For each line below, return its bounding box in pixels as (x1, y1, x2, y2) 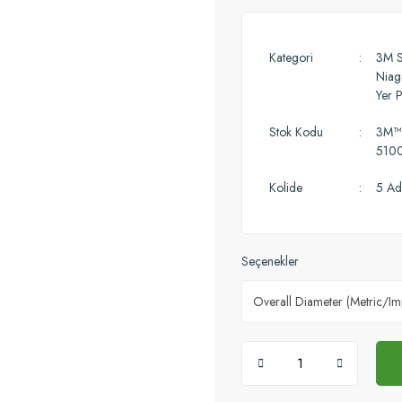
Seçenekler (241, 252, 299, 270)
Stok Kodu (269, 123, 323, 141)
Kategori (269, 48, 313, 66)
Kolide (269, 179, 302, 197)
